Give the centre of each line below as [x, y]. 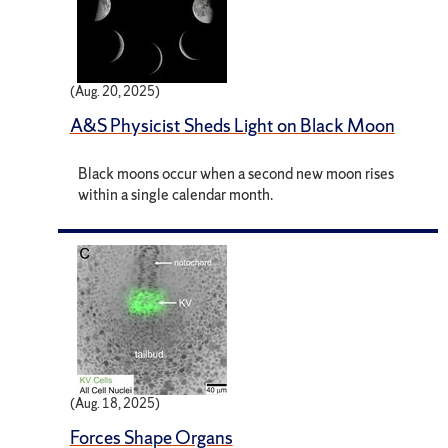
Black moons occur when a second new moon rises [236, 173]
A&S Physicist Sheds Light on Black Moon [232, 125]
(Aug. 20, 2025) [114, 91]
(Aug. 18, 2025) [114, 404]
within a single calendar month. [176, 194]
